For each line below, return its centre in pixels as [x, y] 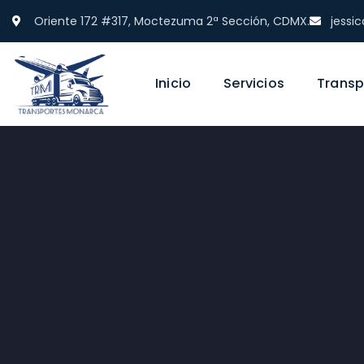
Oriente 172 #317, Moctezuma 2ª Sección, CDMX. [171, 21]
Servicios [254, 83]
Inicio [173, 83]
